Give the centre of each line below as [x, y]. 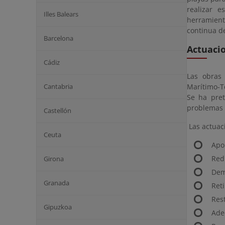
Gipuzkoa [58, 207]
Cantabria [58, 86]
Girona [54, 159]
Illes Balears [61, 14]
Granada [57, 183]
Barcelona [59, 38]
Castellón [58, 110]
